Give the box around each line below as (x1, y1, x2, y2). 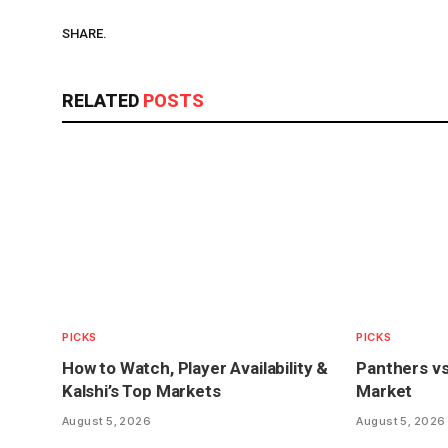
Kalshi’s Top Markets (62, 381, 221, 402)
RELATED (62, 90, 143, 112)
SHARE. (62, 25, 107, 41)
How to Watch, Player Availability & (62, 358, 329, 379)
